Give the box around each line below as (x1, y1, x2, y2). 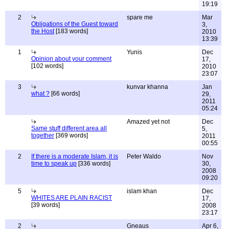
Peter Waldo (127, 153, 161, 160)
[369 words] (54, 132, 88, 139)
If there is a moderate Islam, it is (31, 153, 118, 160)
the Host (31, 28, 54, 35)
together (31, 132, 54, 139)
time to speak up (31, 160, 77, 167)
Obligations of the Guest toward (31, 20, 118, 28)
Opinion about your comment (31, 55, 111, 62)
